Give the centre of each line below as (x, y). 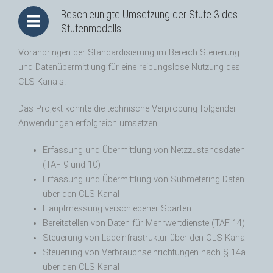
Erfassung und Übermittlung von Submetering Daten (144, 180)
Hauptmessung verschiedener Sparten (117, 209)
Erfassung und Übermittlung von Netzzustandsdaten (144, 151)
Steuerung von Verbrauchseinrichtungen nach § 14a (144, 253)
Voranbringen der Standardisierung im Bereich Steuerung (129, 53)
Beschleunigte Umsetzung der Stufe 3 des (149, 15)
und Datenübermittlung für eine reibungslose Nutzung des (129, 68)
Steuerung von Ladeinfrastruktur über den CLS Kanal (145, 238)
